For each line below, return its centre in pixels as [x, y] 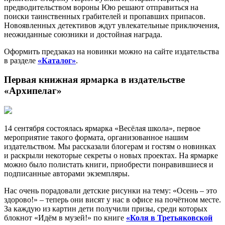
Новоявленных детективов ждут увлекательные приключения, [112, 25]
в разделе [21, 60]
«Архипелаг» [34, 91]
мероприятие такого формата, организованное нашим [96, 138]
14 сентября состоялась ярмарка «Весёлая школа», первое [102, 129]
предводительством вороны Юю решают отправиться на [101, 7]
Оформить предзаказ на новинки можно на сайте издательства [111, 51]
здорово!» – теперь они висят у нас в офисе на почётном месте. [113, 200]
